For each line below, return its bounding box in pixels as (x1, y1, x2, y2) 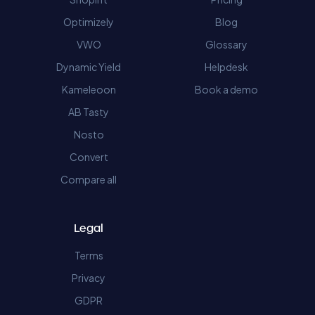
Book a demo (195, 83, 258, 96)
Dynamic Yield (56, 60, 121, 73)
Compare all (60, 173, 117, 186)
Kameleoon (61, 83, 116, 96)
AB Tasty (68, 105, 109, 118)
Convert (69, 150, 108, 163)
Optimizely (63, 15, 114, 28)
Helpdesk (205, 60, 248, 73)
